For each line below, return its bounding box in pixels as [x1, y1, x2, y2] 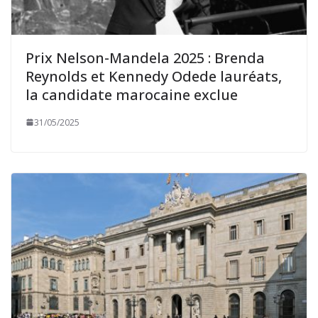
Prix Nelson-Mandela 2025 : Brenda [26, 48, 265, 67]
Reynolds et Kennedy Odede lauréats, [26, 66, 282, 86]
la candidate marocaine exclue [26, 84, 238, 104]
